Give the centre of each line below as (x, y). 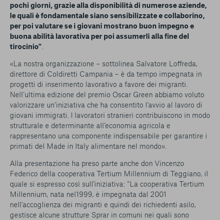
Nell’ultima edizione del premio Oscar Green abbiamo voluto (107, 94)
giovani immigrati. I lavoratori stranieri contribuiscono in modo (110, 115)
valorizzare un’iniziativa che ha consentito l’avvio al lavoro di (106, 105)
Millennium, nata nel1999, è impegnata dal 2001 (88, 194)
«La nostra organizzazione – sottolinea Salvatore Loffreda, (104, 63)
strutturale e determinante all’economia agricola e (90, 125)
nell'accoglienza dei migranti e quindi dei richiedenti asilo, (103, 204)
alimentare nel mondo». (128, 146)
